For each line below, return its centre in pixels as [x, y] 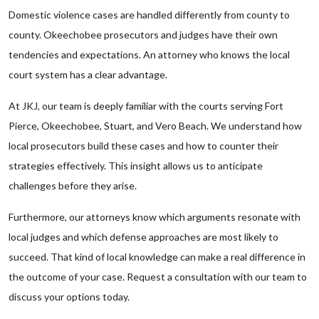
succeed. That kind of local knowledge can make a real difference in [157, 257]
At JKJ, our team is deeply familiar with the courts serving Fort [146, 106]
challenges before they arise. [73, 185]
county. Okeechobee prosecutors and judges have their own [143, 35]
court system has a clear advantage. [88, 74]
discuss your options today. [69, 297]
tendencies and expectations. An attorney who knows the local [149, 54]
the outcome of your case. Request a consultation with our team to [158, 277]
